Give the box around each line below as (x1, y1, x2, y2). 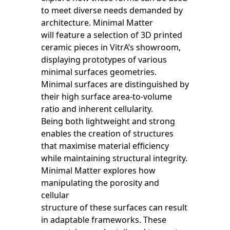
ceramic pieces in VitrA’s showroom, (41, 42, 181, 53)
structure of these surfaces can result (41, 202, 187, 213)
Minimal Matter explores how (41, 165, 156, 176)
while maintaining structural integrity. (41, 152, 187, 164)
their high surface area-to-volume (41, 91, 172, 102)
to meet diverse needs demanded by (41, 5, 183, 16)
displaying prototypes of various (41, 54, 167, 65)
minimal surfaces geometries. (41, 66, 157, 78)
